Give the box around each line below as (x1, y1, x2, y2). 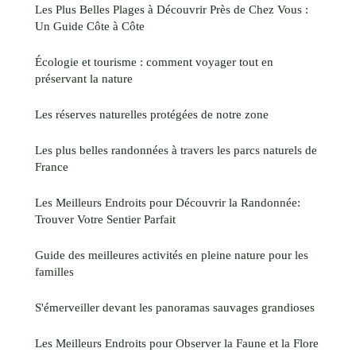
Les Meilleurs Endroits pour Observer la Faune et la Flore (35, 336, 319, 350)
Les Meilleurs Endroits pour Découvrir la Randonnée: (35, 195, 300, 210)
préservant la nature (35, 72, 133, 86)
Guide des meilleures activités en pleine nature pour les (35, 248, 308, 262)
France (35, 160, 68, 174)
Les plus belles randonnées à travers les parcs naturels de (35, 143, 317, 157)
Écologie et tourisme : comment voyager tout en (35, 55, 273, 69)
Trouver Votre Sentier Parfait (35, 212, 176, 226)
